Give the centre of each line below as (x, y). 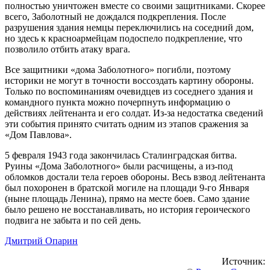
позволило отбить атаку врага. (67, 49)
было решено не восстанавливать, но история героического (127, 209)
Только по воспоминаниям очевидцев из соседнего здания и (129, 91)
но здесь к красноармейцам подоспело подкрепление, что (124, 38)
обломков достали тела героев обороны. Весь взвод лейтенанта (135, 177)
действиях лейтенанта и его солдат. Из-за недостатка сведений (134, 113)
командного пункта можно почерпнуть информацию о (118, 102)
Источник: (243, 261)
